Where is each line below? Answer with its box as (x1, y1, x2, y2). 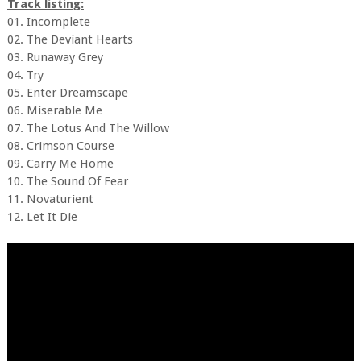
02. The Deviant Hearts (6, 32, 133, 48)
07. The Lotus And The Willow (6, 121, 169, 136)
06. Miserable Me (6, 103, 102, 118)
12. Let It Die (6, 210, 77, 225)
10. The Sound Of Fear (6, 174, 128, 189)
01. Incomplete (6, 15, 90, 30)
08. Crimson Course (6, 139, 114, 154)
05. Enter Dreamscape (6, 85, 128, 101)
